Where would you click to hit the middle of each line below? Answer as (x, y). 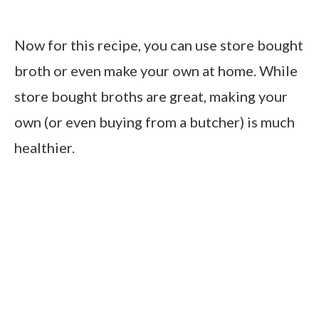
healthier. (45, 148)
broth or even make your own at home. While (156, 71)
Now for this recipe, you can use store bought (159, 45)
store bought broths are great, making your (151, 96)
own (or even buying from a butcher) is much (155, 122)
